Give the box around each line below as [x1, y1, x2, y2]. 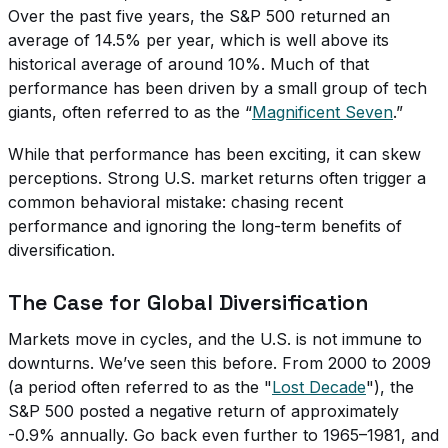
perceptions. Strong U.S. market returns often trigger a [8, 167, 426, 188]
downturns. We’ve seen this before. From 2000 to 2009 [8, 352, 431, 373]
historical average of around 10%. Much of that [8, 53, 369, 74]
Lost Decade [272, 376, 366, 397]
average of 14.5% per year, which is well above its [8, 29, 389, 50]
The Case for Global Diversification [8, 288, 368, 316]
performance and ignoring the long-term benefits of [8, 215, 402, 236]
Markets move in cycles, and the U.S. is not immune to [8, 328, 422, 349]
